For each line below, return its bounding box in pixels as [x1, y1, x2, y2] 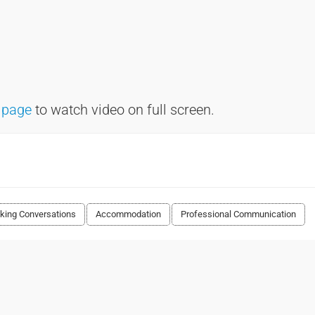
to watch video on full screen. [31, 101, 214, 118]
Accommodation [96, 209, 161, 219]
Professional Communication [181, 209, 296, 219]
